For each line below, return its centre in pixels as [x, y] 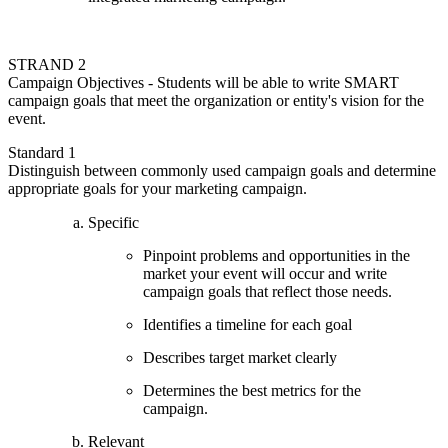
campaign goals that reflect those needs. [267, 291]
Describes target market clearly [240, 357]
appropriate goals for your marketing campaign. [157, 188]
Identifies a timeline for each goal [247, 324]
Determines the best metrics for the [252, 390]
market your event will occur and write [265, 273]
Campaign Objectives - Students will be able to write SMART [203, 82]
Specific [113, 222]
